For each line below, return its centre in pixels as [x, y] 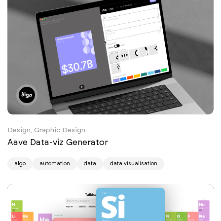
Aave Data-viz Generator [59, 142]
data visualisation [134, 163]
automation [55, 163]
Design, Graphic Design [46, 130]
